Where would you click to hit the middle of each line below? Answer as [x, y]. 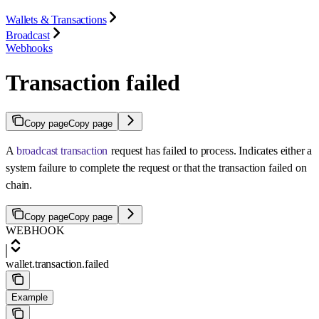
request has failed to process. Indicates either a [210, 150]
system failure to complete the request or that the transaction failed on [156, 167]
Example [30, 297]
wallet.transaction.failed [57, 263]
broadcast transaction [62, 150]
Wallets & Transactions [56, 20]
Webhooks [29, 48]
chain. [19, 184]
